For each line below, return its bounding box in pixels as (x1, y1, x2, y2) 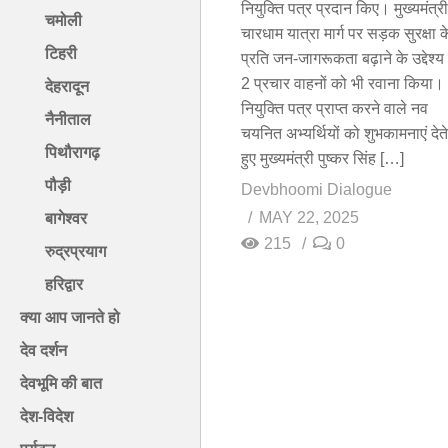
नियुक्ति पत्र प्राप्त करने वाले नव (241, 99, 428, 117)
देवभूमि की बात (20, 375, 102, 393)
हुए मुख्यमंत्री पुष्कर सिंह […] (241, 149, 404, 167)
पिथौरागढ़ (45, 144, 100, 162)
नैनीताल (45, 111, 91, 129)
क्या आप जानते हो (20, 309, 120, 327)
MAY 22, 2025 (259, 208, 359, 226)
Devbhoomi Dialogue (241, 180, 392, 198)
